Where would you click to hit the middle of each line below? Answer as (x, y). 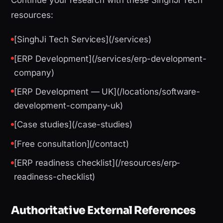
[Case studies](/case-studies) (73, 125)
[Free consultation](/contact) (71, 144)
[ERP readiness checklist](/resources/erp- (97, 163)
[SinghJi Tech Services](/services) (83, 40)
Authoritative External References (103, 211)
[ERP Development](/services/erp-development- (111, 58)
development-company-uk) (69, 105)
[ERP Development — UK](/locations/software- (107, 91)
